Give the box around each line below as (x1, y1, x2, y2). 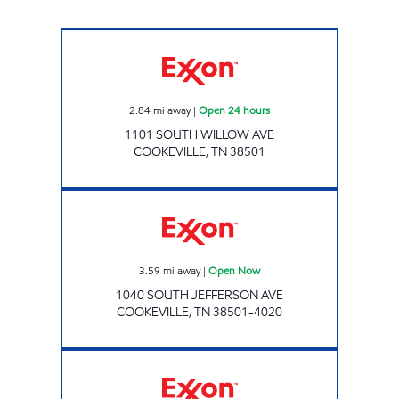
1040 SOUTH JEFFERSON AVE (116, 286, 283, 304)
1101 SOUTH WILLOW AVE (125, 126, 274, 143)
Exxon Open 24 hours (199, 28, 290, 44)
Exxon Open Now (199, 349, 273, 364)
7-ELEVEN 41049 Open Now (199, 189, 322, 204)
